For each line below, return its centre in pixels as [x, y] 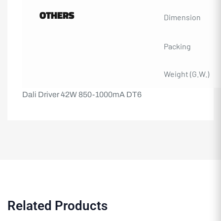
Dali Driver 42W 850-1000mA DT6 [82, 94]
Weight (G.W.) [186, 74]
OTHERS [57, 15]
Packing [177, 46]
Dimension [182, 17]
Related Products [57, 205]
